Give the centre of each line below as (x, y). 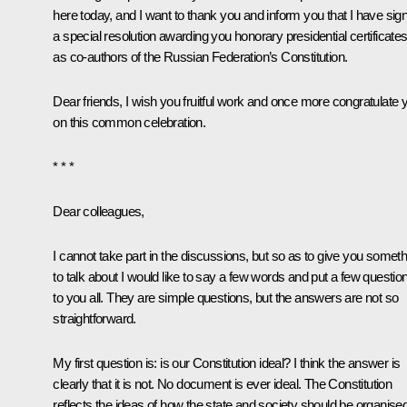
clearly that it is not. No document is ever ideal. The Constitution (223, 384)
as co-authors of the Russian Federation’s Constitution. (200, 57)
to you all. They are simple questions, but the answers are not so (226, 298)
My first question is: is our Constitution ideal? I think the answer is (227, 363)
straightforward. (94, 319)
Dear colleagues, (99, 212)
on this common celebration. (129, 123)
